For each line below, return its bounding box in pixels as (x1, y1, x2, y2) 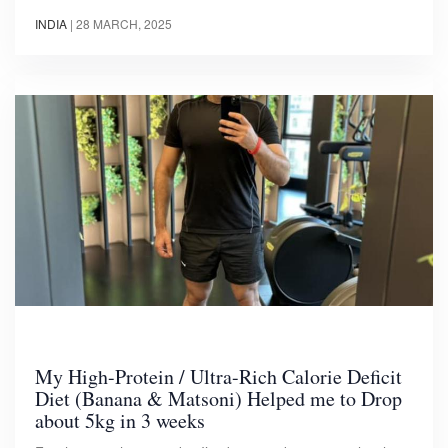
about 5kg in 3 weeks (35, 407, 205, 435)
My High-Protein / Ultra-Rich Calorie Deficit (35, 363, 402, 391)
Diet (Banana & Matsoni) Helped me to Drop (35, 385, 402, 413)
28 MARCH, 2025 (76, 14, 172, 32)
